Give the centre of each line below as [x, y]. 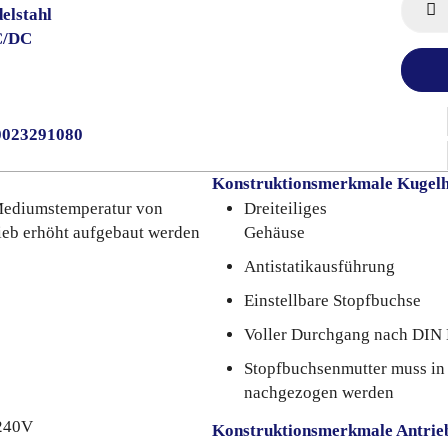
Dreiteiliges [285, 208]
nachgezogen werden [319, 392]
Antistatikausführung [319, 266]
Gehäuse [274, 232]
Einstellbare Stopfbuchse [332, 300]
